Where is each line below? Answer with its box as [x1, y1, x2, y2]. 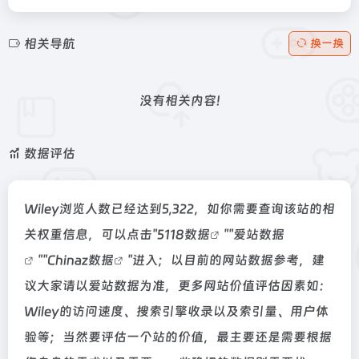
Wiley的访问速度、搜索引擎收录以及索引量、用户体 [24, 304, 329, 319]
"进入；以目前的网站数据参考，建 [127, 252, 325, 268]
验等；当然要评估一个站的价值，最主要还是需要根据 [24, 329, 332, 345]
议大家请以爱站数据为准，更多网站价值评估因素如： [24, 278, 332, 293]
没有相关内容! [139, 93, 220, 108]
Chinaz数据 [47, 252, 114, 268]
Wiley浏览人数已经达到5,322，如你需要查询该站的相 [24, 201, 335, 216]
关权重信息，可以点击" [24, 227, 157, 242]
